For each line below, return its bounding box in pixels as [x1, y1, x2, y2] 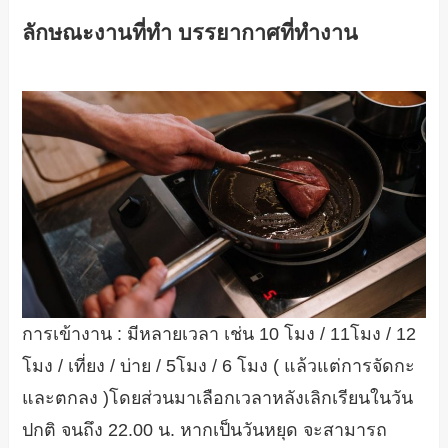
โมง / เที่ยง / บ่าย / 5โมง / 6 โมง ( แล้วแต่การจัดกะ [22, 355, 416, 376]
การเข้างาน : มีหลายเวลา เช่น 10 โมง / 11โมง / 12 [22, 323, 417, 344]
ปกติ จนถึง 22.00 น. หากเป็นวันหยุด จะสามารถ [22, 419, 388, 440]
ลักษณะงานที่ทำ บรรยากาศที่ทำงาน [22, 20, 359, 45]
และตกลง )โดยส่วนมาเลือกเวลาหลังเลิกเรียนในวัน [22, 387, 414, 408]
